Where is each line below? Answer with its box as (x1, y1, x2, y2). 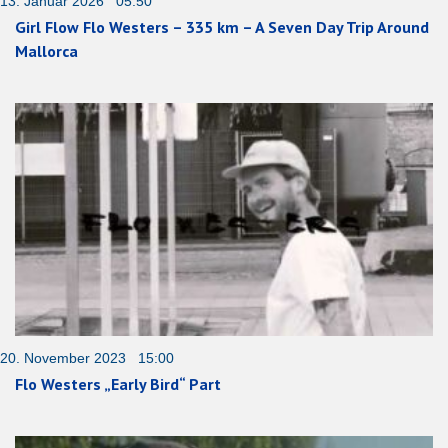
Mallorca (15, 41, 78, 62)
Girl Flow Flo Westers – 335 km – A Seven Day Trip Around (15, 17, 429, 38)
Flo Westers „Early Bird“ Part (15, 373, 221, 394)
